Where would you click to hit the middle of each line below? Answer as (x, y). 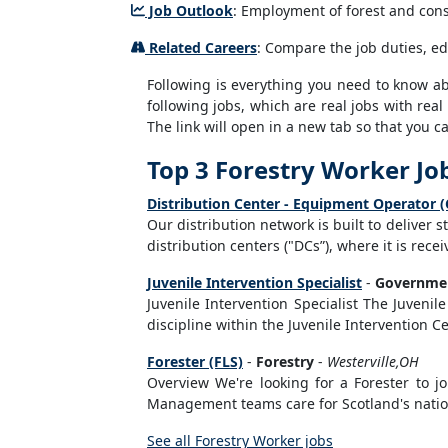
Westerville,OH (373, 361)
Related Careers (201, 47)
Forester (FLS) (195, 361)
